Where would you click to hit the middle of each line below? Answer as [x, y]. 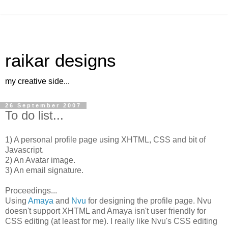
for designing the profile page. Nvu [149, 201]
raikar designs [61, 61]
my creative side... [37, 81]
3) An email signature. [44, 170]
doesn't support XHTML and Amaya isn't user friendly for [106, 211]
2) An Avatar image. [40, 160]
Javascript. [24, 150]
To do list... [34, 115]
